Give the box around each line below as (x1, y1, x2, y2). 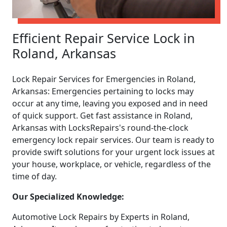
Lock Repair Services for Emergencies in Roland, (12, 73, 196, 85)
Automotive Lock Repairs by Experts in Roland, (12, 211, 190, 222)
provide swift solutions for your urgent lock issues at (12, 146, 215, 158)
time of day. (12, 170, 57, 182)
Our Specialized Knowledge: (12, 191, 124, 202)
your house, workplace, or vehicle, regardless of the (12, 158, 211, 170)
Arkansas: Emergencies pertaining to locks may (12, 85, 194, 97)
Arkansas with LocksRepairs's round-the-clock (12, 122, 188, 133)
